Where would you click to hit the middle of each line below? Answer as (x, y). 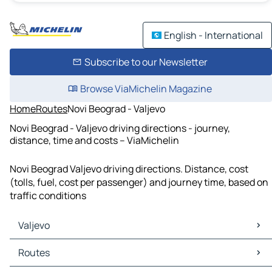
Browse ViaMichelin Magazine (146, 89)
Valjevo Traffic (43, 260)
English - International (213, 35)
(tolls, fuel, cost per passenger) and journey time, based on (139, 182)
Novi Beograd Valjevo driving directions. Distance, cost (129, 169)
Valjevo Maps (41, 246)
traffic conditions (48, 196)
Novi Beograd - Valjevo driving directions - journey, (120, 128)
